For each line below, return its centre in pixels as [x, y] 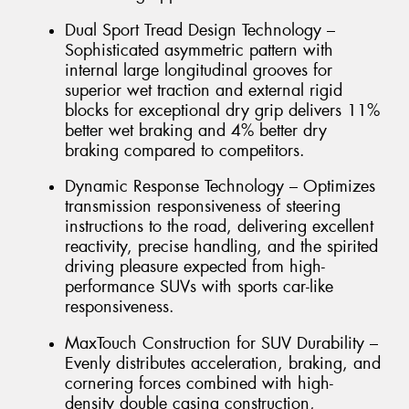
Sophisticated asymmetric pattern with [199, 50]
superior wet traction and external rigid [204, 90]
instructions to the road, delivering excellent [219, 227]
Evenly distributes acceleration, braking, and [223, 363]
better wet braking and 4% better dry [196, 130]
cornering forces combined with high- [199, 383]
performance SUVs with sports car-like [199, 287]
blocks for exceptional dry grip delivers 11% [222, 110]
